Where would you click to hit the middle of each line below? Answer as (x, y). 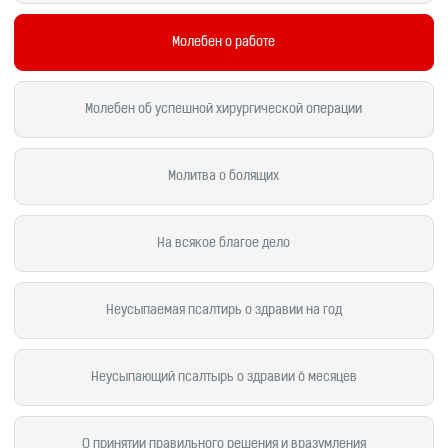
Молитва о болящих (224, 176)
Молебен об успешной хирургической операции (224, 109)
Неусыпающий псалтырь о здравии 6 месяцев (223, 377)
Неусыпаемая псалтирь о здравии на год (223, 310)
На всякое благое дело (224, 243)
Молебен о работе (224, 42)
